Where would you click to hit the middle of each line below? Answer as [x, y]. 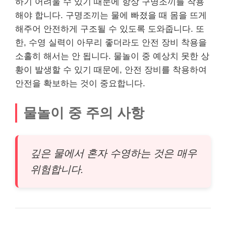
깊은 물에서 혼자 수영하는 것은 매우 [114, 153]
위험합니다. [57, 169]
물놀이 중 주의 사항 [84, 112]
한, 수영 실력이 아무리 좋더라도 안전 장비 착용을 [111, 43]
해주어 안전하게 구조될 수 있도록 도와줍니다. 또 [110, 29]
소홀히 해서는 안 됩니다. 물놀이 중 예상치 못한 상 [112, 56]
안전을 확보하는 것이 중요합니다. [80, 83]
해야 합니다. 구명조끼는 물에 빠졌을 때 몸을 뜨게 [111, 15]
